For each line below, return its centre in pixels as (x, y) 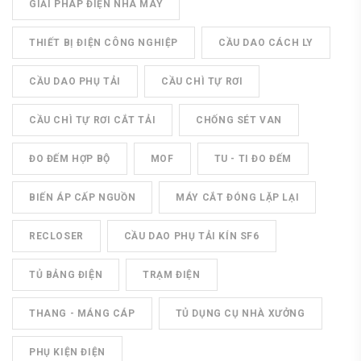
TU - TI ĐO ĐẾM (253, 159)
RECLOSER (56, 236)
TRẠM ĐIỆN (172, 275)
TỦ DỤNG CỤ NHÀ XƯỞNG (240, 313)
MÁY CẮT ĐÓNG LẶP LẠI (238, 197)
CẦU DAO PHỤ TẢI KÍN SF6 (191, 236)
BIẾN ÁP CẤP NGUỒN (83, 197)
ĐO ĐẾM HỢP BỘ (70, 159)
